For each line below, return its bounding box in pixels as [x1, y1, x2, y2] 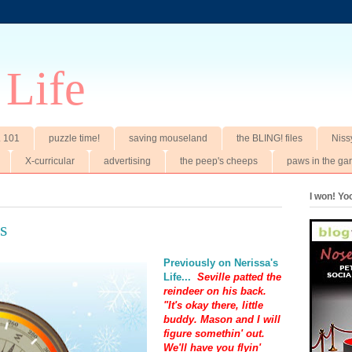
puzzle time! [49, 132, 100, 144]
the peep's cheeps [180, 156, 258, 167]
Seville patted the [197, 270, 281, 283]
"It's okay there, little [163, 299, 263, 311]
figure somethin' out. [163, 327, 265, 339]
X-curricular [25, 156, 75, 167]
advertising [104, 156, 151, 167]
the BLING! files [236, 132, 302, 144]
